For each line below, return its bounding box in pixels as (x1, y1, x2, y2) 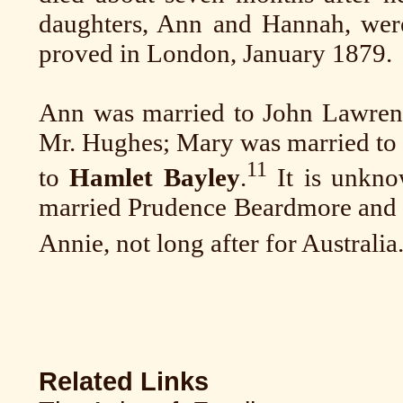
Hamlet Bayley (69, 163, 240, 193)
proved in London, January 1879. (39, 38, 392, 67)
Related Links (39, 367, 209, 396)
